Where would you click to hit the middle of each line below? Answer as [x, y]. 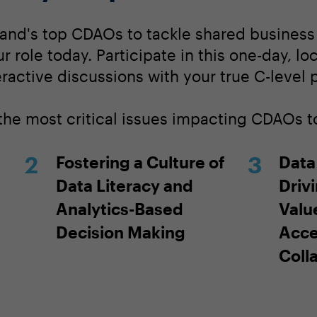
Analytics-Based [119, 208]
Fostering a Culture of [140, 162]
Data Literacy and [124, 185]
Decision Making [120, 232]
